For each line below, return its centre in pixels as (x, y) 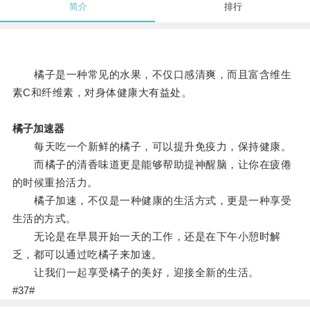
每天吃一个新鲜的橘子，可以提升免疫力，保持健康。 (152, 147)
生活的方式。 (44, 219)
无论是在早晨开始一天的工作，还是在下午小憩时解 (146, 237)
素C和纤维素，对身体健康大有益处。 (102, 93)
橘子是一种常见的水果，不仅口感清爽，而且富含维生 (152, 75)
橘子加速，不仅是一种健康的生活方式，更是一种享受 (152, 201)
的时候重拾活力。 (55, 183)
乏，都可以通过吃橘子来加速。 (87, 255)
